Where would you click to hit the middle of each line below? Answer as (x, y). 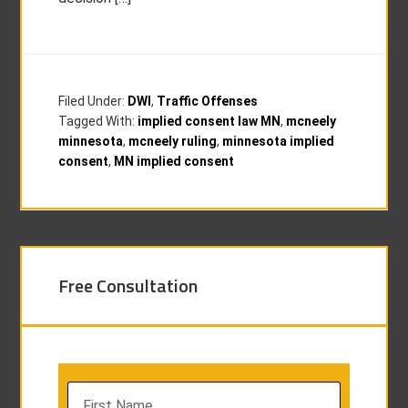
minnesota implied (279, 141)
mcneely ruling (173, 141)
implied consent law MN (209, 121)
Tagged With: (98, 121)
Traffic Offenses (208, 101)
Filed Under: (93, 101)
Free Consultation (128, 286)
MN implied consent (174, 161)
